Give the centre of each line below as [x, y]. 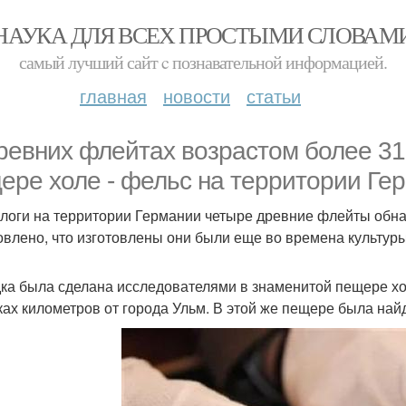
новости [197, 96]
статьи [274, 96]
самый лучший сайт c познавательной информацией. [203, 62]
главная [113, 96]
